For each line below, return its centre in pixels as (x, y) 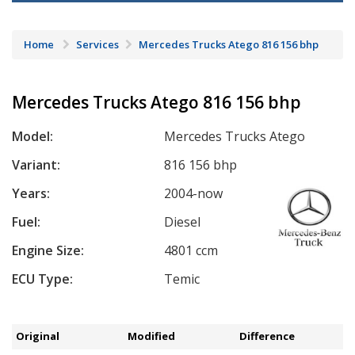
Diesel (183, 222)
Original (38, 336)
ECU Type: (42, 279)
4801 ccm (191, 251)
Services (97, 45)
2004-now (194, 194)
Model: (32, 137)
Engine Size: (48, 251)
